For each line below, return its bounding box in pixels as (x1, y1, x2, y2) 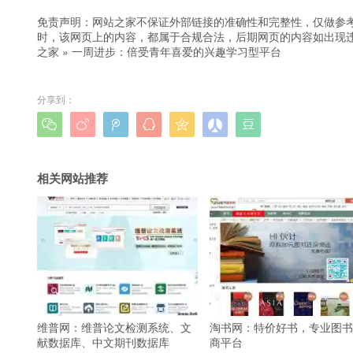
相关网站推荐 (37, 169, 108, 187)
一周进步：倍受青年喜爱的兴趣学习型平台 (72, 43, 281, 59)
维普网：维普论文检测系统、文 (37, 319, 191, 336)
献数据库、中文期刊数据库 (37, 334, 169, 351)
